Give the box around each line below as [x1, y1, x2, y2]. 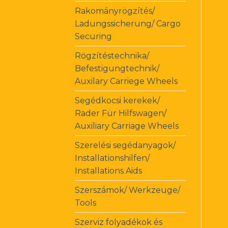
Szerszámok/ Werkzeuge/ [75, 185, 180, 195]
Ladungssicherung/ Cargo [75, 18, 181, 28]
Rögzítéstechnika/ [75, 50, 149, 61]
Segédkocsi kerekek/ [75, 95, 160, 105]
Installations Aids [75, 165, 142, 176]
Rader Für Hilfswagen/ [75, 108, 166, 118]
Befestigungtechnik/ [75, 63, 159, 73]
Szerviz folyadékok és [75, 217, 162, 227]
